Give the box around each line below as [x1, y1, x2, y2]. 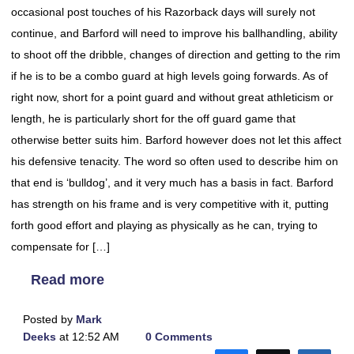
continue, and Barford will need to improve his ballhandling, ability [11, 27, 337, 40]
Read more [31, 272, 104, 288]
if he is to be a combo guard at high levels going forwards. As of [11, 70, 328, 82]
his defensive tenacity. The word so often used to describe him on [11, 155, 338, 168]
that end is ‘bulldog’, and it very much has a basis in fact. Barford [11, 176, 333, 189]
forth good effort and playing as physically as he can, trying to [11, 219, 318, 232]
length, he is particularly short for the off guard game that [11, 112, 296, 125]
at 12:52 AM [56, 330, 119, 343]
